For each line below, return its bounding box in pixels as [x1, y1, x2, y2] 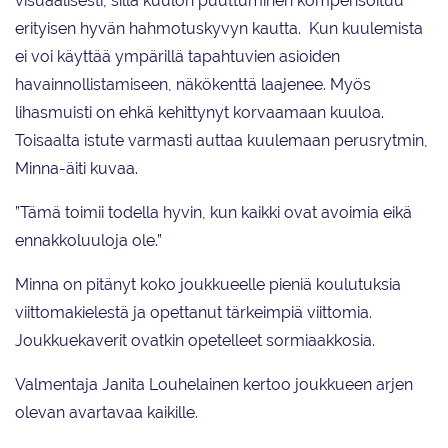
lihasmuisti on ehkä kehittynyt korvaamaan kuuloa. [15, 103, 384, 123]
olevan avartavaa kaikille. [15, 403, 198, 423]
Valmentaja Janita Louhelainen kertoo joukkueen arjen [15, 375, 413, 395]
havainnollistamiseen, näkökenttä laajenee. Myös [15, 75, 371, 95]
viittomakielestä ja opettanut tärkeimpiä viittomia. [15, 303, 372, 323]
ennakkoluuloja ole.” [15, 231, 162, 251]
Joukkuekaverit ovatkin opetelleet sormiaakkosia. [15, 331, 375, 351]
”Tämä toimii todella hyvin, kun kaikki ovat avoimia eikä [15, 203, 412, 223]
